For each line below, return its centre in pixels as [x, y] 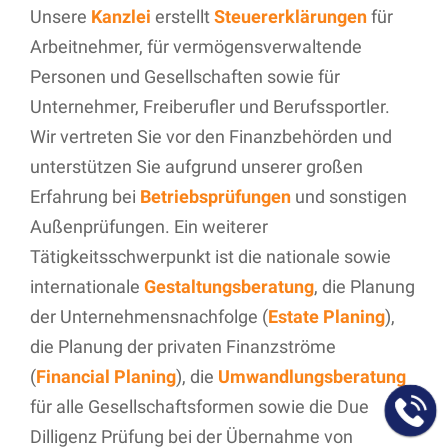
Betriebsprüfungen [215, 196]
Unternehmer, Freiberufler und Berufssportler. [210, 106]
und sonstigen [349, 196]
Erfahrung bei [85, 196]
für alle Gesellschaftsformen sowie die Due [199, 406]
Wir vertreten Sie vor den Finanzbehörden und [211, 136]
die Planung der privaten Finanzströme [183, 346]
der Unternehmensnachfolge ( [149, 316]
